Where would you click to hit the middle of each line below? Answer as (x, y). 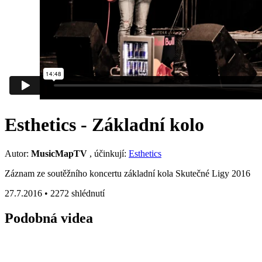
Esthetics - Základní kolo (104, 125)
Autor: (18, 153)
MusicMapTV (59, 153)
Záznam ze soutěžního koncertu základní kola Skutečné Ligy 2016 (127, 173)
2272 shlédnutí (77, 193)
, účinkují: (108, 153)
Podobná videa (49, 218)
